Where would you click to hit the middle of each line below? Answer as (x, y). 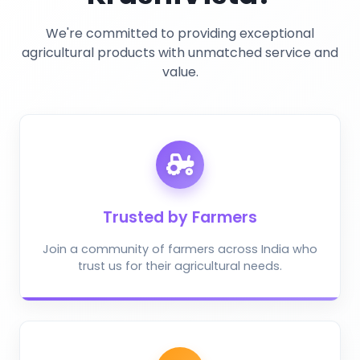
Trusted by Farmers (180, 218)
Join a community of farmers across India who (180, 250)
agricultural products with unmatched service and (180, 52)
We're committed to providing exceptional (180, 33)
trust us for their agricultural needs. (180, 266)
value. (180, 72)
